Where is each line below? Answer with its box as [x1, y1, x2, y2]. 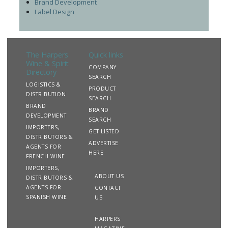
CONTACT [95, 184, 121, 191]
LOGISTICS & [26, 80, 61, 88]
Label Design [35, 7, 74, 16]
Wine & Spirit [26, 59, 69, 68]
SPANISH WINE [26, 193, 67, 201]
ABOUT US [95, 172, 124, 180]
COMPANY [89, 63, 117, 71]
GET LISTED [89, 127, 120, 135]
